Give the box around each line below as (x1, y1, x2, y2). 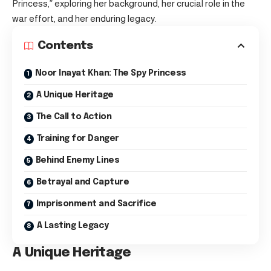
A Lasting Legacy (36, 221, 109, 230)
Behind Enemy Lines (35, 156, 120, 165)
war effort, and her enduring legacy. (12, 13, 157, 24)
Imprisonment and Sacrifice (36, 200, 157, 209)
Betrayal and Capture (36, 178, 129, 187)
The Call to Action (36, 113, 112, 122)
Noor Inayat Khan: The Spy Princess (34, 69, 186, 78)
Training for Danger (36, 134, 119, 143)
